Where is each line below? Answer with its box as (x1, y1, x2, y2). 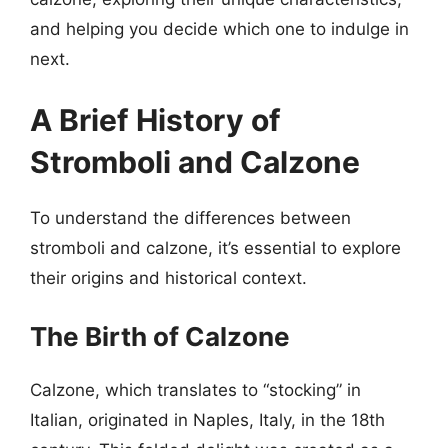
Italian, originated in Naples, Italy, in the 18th (30, 409, 385, 430)
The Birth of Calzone (30, 320, 290, 352)
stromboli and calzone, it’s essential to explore (30, 238, 401, 258)
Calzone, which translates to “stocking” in (30, 379, 361, 400)
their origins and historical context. (30, 268, 307, 288)
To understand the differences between (30, 208, 351, 228)
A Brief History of (30, 102, 281, 138)
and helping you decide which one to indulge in (30, 18, 409, 39)
